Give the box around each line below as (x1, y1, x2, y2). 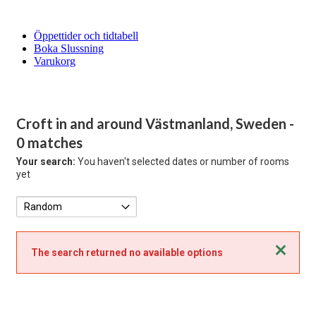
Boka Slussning (34, 42, 104, 54)
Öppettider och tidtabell (34, 30, 138, 42)
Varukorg (34, 55, 75, 67)
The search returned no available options (31, 247, 223, 258)
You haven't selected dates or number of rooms (75, 156, 289, 167)
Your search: (16, 156, 75, 167)
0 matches (16, 134, 83, 151)
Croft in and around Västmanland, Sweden (16, 115, 289, 132)
